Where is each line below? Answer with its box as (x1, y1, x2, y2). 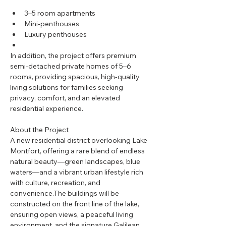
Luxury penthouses (24, 30, 87, 39)
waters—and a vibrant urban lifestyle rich (10, 167, 145, 177)
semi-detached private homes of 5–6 (10, 62, 133, 71)
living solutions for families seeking (10, 83, 125, 92)
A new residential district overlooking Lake (10, 136, 149, 145)
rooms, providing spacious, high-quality (10, 72, 141, 81)
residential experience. (10, 104, 83, 113)
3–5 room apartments (24, 9, 95, 18)
